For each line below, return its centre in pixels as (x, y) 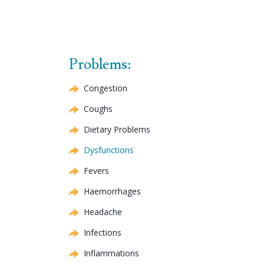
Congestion (105, 88)
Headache (103, 212)
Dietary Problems (117, 129)
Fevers (96, 170)
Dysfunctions (109, 150)
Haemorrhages (112, 191)
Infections (103, 232)
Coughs (98, 108)
